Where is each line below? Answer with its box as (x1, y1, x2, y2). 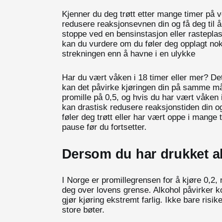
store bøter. (61, 205, 105, 215)
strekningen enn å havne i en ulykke (61, 49, 195, 58)
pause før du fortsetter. (61, 122, 147, 132)
